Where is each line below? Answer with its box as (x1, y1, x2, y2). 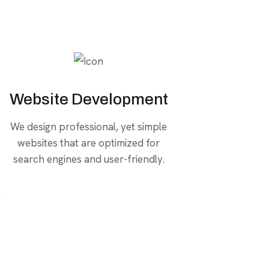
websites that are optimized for (17, 136, 160, 150)
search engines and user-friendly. (13, 152, 165, 166)
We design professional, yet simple (10, 119, 168, 133)
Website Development (9, 90, 168, 107)
